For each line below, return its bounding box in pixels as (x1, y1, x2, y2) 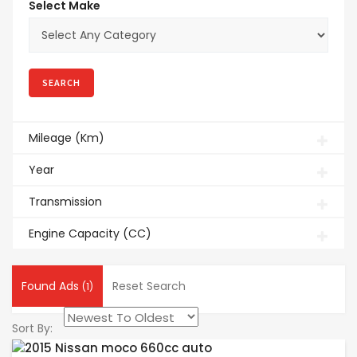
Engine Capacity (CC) (29, 226, 151, 241)
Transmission (29, 194, 102, 210)
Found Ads (22, 278, 82, 294)
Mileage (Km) (29, 130, 104, 146)
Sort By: (12, 320, 53, 336)
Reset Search (112, 278, 186, 294)
